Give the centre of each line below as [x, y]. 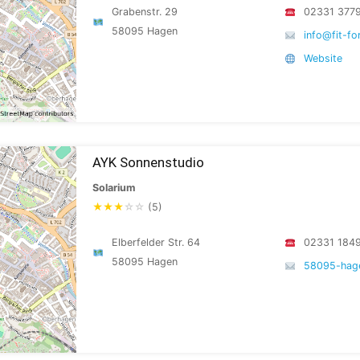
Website [323, 58]
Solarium [114, 188]
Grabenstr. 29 [145, 12]
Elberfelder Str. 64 [156, 242]
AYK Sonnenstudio [148, 162]
